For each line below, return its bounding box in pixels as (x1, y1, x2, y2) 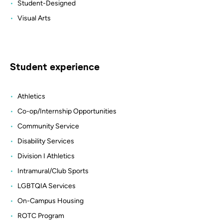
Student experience (10, 60, 100, 72)
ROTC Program (17, 211, 64, 220)
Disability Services (17, 136, 74, 145)
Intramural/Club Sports (17, 166, 89, 175)
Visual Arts (17, 13, 51, 22)
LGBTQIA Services (17, 181, 76, 190)
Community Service (17, 121, 79, 130)
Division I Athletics (17, 151, 75, 160)
